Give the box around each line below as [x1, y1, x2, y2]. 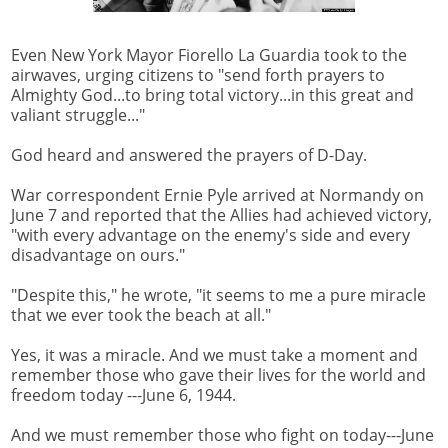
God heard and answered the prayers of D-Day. [11, 143, 367, 166]
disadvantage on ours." [11, 243, 185, 266]
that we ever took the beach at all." [11, 303, 271, 326]
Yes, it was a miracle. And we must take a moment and [11, 343, 418, 366]
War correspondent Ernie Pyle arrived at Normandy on [11, 183, 424, 206]
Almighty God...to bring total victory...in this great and [11, 83, 414, 106]
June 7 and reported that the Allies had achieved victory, [11, 203, 432, 226]
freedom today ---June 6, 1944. [11, 383, 236, 406]
